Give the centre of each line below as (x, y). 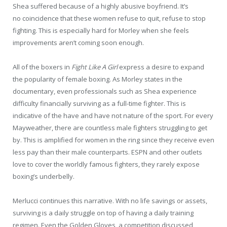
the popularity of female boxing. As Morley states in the (98, 79)
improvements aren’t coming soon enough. (78, 42)
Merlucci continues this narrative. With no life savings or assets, (110, 201)
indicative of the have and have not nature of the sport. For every (113, 116)
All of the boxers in (42, 67)
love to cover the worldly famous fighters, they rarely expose (106, 164)
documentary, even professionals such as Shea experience (105, 91)
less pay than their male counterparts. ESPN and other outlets (107, 152)
